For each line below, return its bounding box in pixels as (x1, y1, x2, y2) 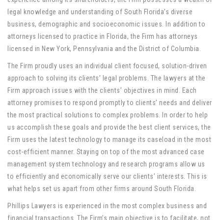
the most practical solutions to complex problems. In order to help (7, 111, 208, 119)
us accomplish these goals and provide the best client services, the (7, 123, 211, 132)
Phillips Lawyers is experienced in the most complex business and (7, 202, 207, 210)
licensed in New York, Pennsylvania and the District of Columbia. (7, 45, 201, 53)
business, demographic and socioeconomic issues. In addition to (7, 20, 205, 28)
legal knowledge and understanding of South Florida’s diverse (7, 8, 192, 16)
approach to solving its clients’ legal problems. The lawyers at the (7, 74, 206, 82)
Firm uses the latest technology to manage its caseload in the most (7, 136, 211, 144)
